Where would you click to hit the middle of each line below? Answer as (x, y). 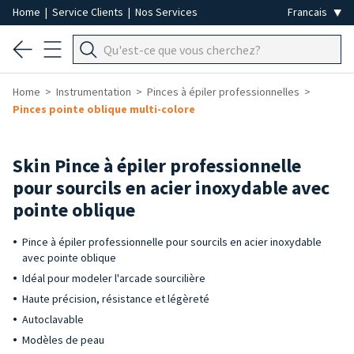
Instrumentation (94, 92)
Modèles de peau (63, 340)
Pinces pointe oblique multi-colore (104, 109)
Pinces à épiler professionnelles (223, 92)
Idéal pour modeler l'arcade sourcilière (114, 278)
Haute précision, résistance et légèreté (116, 299)
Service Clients (89, 12)
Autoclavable (53, 319)
